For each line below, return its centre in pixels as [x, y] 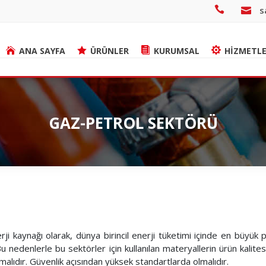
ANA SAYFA [42, 50]
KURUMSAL [177, 50]
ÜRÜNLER [110, 50]
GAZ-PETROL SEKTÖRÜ [133, 123]
